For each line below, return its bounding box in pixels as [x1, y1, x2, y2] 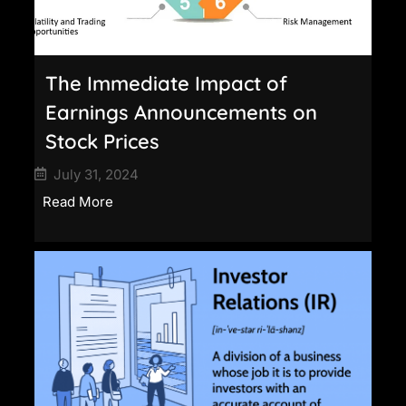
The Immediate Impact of [45, 70, 287, 96]
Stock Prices [45, 128, 159, 154]
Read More [43, 192, 113, 210]
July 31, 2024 [53, 165, 139, 183]
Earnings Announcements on [45, 99, 317, 125]
